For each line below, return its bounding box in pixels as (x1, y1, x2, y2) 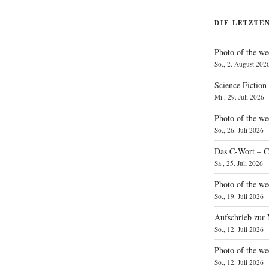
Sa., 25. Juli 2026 (214, 158, 264, 168)
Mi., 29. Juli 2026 (214, 92, 265, 101)
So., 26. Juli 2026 (214, 125, 264, 134)
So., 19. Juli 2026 (214, 191, 264, 201)
